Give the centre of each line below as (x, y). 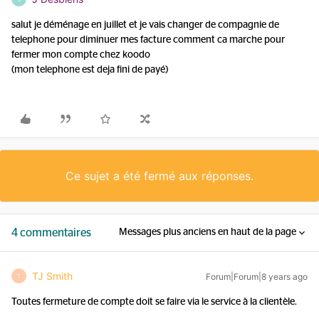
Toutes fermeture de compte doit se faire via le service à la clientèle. (154, 302)
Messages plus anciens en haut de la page (208, 232)
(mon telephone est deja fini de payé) (90, 70)
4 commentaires (51, 233)
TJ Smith (52, 276)
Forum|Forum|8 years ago (257, 277)
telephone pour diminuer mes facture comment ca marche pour (148, 40)
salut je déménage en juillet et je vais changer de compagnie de (145, 25)
